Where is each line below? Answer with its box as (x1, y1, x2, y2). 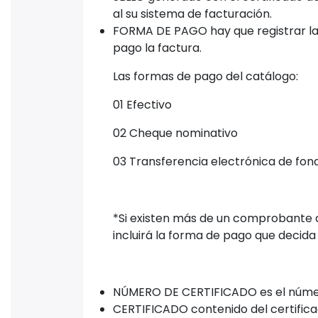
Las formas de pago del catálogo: (113, 68, 298, 85)
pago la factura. (113, 40, 202, 57)
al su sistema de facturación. (113, 6, 272, 23)
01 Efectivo (113, 97, 172, 114)
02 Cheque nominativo (113, 125, 238, 142)
